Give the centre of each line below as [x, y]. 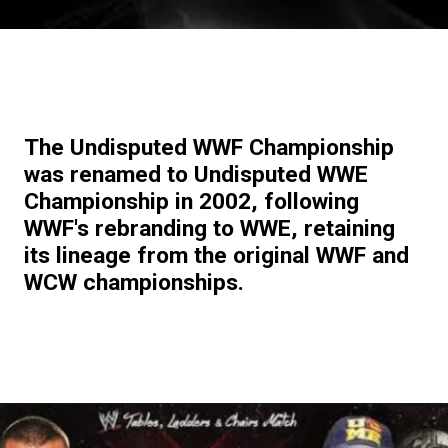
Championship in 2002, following [191, 201]
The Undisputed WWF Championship [208, 147]
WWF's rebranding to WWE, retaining [209, 228]
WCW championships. [133, 282]
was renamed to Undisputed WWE [195, 174]
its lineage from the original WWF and [216, 255]
